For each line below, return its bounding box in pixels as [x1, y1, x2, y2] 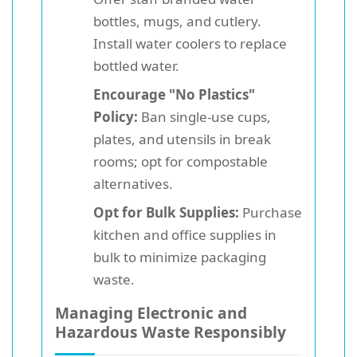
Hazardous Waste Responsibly [55, 320, 286, 343]
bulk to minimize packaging [93, 247, 266, 266]
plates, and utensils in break [93, 129, 271, 148]
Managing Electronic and [55, 301, 247, 324]
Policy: [93, 107, 138, 126]
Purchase [239, 202, 302, 222]
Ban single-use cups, [138, 107, 271, 126]
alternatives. [93, 174, 173, 193]
